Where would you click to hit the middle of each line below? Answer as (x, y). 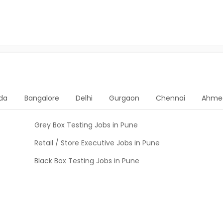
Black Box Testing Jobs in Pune (87, 161)
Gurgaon (124, 98)
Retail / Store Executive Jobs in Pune (97, 143)
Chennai (170, 98)
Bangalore (42, 98)
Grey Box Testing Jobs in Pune (86, 125)
